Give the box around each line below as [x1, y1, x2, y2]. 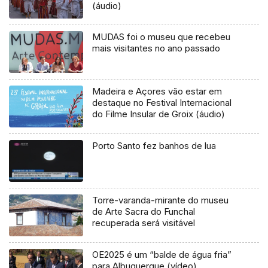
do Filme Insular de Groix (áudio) [92, 108, 226, 120]
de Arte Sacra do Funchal [92, 206, 196, 218]
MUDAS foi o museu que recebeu [92, 31, 231, 43]
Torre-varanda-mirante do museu [92, 194, 229, 206]
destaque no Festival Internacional [92, 97, 232, 109]
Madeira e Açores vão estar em [92, 86, 223, 98]
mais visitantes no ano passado [92, 42, 221, 54]
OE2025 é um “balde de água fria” [92, 249, 232, 261]
